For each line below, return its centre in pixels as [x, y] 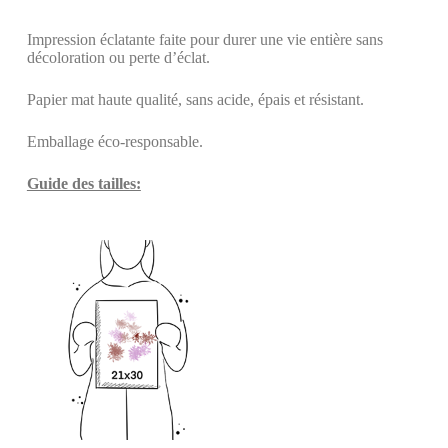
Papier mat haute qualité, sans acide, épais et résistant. [195, 100]
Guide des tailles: [83, 184]
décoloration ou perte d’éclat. [118, 58]
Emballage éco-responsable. [114, 142]
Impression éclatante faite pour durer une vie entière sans [204, 40]
